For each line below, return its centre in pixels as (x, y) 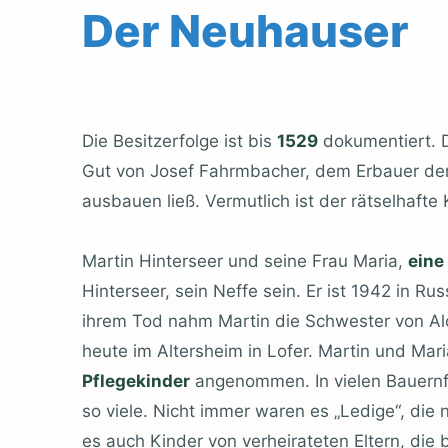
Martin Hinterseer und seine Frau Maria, (245, 260)
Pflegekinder (136, 380)
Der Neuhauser (245, 30)
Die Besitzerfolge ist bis (179, 140)
